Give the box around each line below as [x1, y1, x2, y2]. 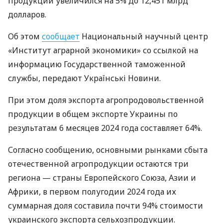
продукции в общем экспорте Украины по [8, 108, 178, 119]
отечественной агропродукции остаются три [8, 158, 189, 169]
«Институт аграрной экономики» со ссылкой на [8, 44, 198, 56]
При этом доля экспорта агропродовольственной [8, 94, 204, 106]
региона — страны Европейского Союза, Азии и [8, 172, 196, 183]
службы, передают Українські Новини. [8, 72, 161, 84]
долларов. [8, 8, 46, 20]
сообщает [42, 30, 80, 42]
